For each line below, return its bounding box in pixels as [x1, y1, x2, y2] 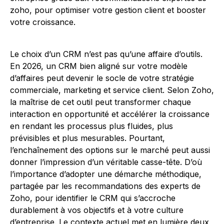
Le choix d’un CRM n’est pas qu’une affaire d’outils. [10, 49, 202, 59]
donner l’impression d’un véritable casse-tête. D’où [10, 157, 202, 167]
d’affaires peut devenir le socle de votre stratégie [10, 73, 194, 83]
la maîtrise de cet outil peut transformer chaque [10, 97, 191, 107]
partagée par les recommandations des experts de [10, 181, 200, 191]
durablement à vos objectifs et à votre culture [10, 205, 183, 215]
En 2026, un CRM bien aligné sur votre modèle [10, 61, 187, 71]
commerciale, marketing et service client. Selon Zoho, [10, 85, 214, 95]
